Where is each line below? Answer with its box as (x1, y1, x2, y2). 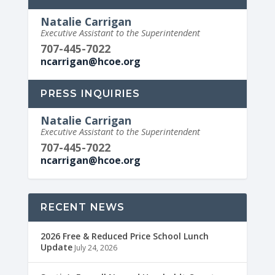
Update (41, 241, 73, 253)
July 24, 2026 (74, 242, 118, 253)
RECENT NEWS (41, 201, 125, 213)
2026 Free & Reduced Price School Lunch (41, 230, 209, 242)
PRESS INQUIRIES (41, 87, 141, 99)
